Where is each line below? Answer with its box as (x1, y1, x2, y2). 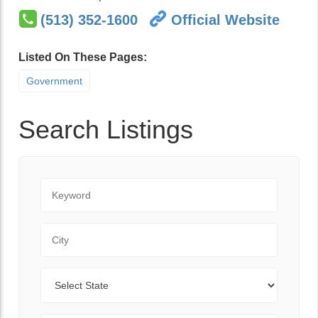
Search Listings (18, 115, 193, 144)
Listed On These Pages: (18, 51, 147, 63)
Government (26, 75, 82, 87)
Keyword (40, 180, 84, 192)
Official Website (171, 11, 280, 28)
